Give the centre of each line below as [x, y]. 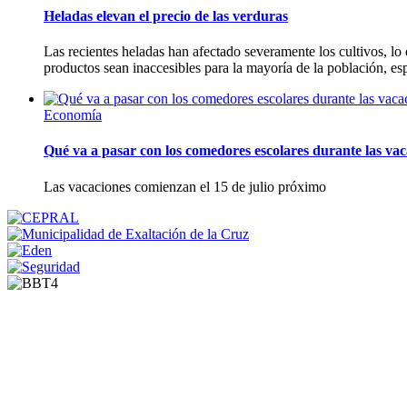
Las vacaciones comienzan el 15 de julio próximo [185, 186]
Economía [73, 115]
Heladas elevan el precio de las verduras [166, 15]
